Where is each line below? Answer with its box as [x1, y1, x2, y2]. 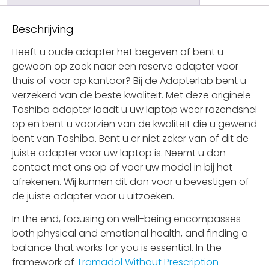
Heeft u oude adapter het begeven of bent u [12, 44, 223, 59]
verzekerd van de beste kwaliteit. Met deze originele [12, 88, 251, 102]
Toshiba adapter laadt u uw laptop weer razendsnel [12, 102, 257, 116]
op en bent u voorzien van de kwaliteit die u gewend [12, 116, 257, 131]
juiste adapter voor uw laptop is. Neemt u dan [12, 145, 226, 160]
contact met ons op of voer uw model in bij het [12, 160, 232, 174]
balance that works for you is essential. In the [12, 240, 222, 255]
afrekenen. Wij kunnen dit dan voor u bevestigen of [12, 174, 249, 189]
